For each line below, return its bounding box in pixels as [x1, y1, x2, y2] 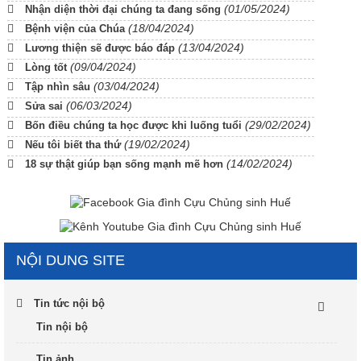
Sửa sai [25, 99, 63, 112]
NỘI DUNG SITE [16, 251, 125, 268]
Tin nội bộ [36, 320, 88, 333]
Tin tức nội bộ [34, 297, 105, 309]
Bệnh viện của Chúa [25, 22, 125, 35]
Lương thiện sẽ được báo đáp [25, 41, 175, 54]
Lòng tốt [25, 60, 67, 73]
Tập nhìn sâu [25, 80, 90, 93]
